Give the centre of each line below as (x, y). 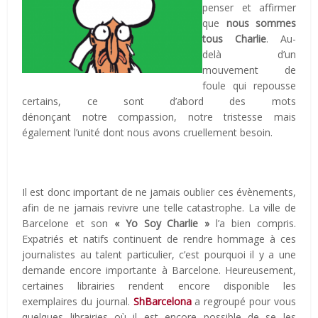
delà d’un (249, 54)
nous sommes (261, 23)
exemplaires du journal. (78, 301)
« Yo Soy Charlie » (162, 223)
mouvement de (249, 70)
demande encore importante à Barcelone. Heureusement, (159, 270)
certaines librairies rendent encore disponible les (159, 285)
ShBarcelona (162, 301)
